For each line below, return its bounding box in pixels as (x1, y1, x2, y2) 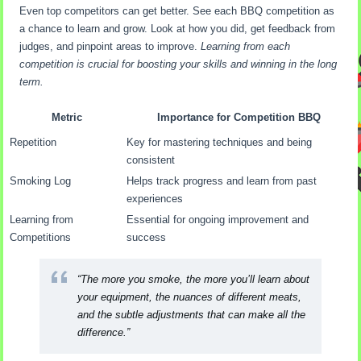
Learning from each (201, 40, 291, 53)
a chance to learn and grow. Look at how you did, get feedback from (19, 23, 336, 35)
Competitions (10, 231, 72, 244)
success (127, 231, 167, 244)
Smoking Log (10, 175, 72, 188)
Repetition (10, 136, 57, 149)
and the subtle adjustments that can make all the (77, 309, 306, 322)
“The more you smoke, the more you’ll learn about (77, 273, 310, 286)
